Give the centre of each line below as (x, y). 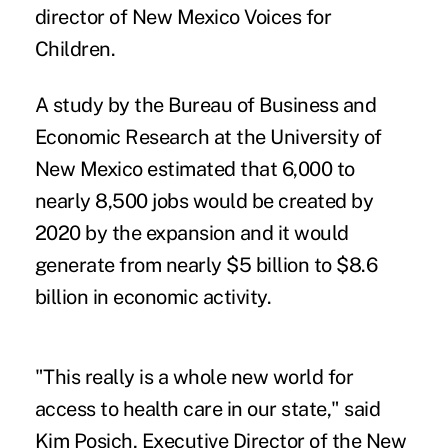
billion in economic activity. (153, 296)
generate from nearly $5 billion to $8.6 (206, 264)
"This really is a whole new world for (194, 376)
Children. (75, 48)
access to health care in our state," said (207, 408)
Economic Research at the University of (208, 136)
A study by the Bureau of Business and (205, 104)
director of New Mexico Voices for (183, 16)
